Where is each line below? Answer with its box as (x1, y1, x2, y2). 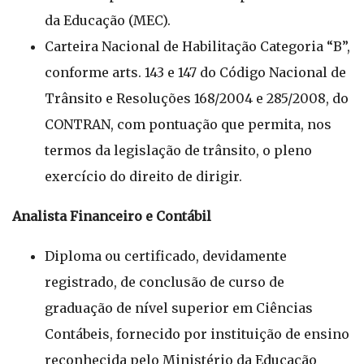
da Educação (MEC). (45, 12, 171, 28)
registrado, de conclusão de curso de (45, 274, 284, 290)
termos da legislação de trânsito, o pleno (45, 142, 312, 158)
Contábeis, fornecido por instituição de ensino (45, 326, 349, 342)
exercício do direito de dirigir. (45, 168, 242, 184)
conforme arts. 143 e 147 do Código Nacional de (45, 64, 346, 80)
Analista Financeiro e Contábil (12, 208, 211, 224)
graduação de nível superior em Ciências (45, 300, 313, 316)
